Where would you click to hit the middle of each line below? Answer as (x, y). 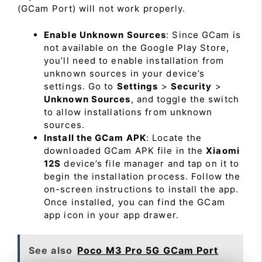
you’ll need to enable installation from (134, 60)
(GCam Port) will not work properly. (102, 9)
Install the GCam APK (95, 137)
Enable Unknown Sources (105, 35)
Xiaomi (223, 150)
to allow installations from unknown (128, 112)
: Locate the (174, 137)
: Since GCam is (204, 35)
